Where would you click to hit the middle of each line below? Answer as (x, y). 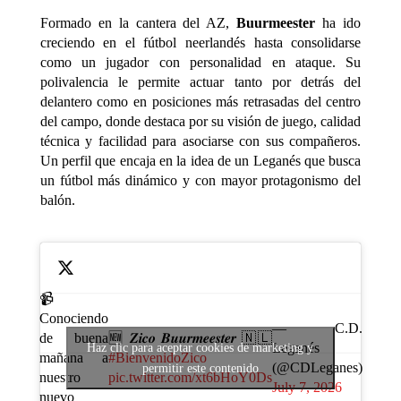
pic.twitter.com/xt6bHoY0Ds (190, 378)
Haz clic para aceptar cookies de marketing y (200, 348)
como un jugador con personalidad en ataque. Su (200, 63)
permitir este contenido (200, 369)
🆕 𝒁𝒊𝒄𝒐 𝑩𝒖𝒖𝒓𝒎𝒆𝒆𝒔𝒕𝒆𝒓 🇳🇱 (190, 338)
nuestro (60, 378)
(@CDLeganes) (317, 368)
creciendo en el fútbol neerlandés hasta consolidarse (200, 43)
